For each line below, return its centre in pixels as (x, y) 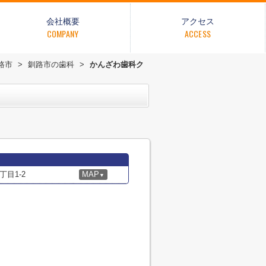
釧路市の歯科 (51, 64)
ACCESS (198, 34)
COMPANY (63, 34)
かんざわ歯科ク (117, 64)
